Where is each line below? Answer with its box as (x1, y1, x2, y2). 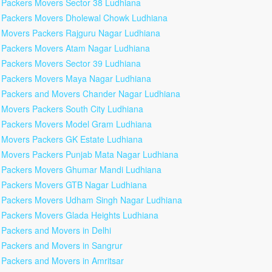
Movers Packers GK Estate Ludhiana (1, 133, 143, 145)
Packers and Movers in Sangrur (1, 239, 123, 251)
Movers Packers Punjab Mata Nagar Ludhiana (1, 148, 178, 160)
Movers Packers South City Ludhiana (1, 103, 143, 115)
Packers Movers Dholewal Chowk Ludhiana (1, 12, 168, 24)
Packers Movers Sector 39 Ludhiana (1, 57, 141, 69)
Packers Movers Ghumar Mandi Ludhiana (1, 163, 161, 175)
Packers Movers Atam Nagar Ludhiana (1, 42, 150, 54)
